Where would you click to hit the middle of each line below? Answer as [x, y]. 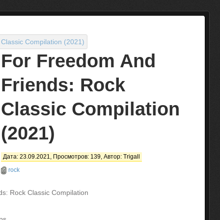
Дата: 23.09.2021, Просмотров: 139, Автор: [63, 157]
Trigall [132, 157]
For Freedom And [78, 61]
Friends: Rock [63, 85]
